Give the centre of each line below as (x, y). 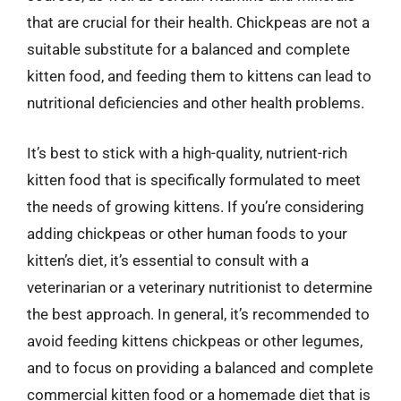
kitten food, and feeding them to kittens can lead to (199, 76)
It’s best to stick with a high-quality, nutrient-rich (187, 153)
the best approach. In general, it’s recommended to (198, 314)
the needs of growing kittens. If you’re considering (196, 206)
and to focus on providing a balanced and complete (200, 367)
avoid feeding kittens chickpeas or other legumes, (195, 341)
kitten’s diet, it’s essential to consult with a (168, 260)
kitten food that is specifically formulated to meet (194, 179)
